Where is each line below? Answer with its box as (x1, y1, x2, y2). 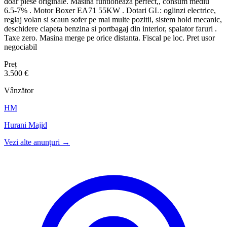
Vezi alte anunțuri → (4, 137, 70, 146)
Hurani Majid (4, 120, 47, 129)
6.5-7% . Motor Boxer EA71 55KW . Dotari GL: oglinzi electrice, (4, 6, 216, 15)
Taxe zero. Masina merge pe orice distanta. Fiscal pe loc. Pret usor (4, 33, 215, 42)
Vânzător (4, 86, 33, 95)
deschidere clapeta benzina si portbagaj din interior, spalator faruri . (4, 24, 217, 33)
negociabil (4, 42, 37, 51)
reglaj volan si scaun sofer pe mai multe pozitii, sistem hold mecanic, (4, 15, 222, 24)
